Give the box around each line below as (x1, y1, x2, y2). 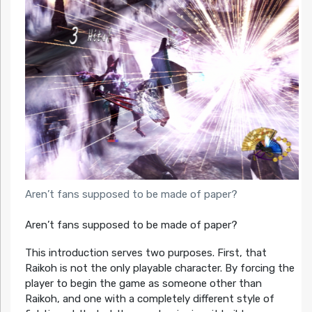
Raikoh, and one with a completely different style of (24, 292, 274, 306)
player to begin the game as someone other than (24, 277, 262, 290)
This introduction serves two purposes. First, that (24, 247, 267, 260)
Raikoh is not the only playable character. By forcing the (24, 262, 295, 275)
